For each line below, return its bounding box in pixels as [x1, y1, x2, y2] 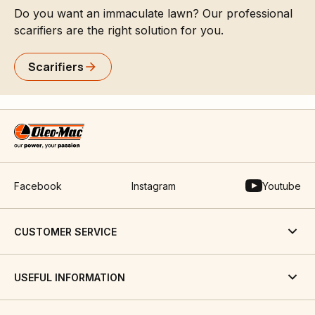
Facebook [14, 179, 62, 192]
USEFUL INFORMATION [14, 271, 125, 283]
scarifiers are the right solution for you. [14, 23, 224, 37]
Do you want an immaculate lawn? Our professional [14, 6, 292, 20]
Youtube [262, 179, 301, 192]
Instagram [131, 179, 176, 192]
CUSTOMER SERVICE [14, 225, 117, 238]
